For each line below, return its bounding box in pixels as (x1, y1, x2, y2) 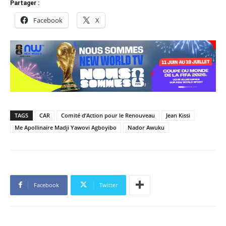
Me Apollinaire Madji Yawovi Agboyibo (15, 123, 117, 131)
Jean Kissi (166, 111, 190, 119)
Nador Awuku (128, 123, 164, 131)
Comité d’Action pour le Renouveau (61, 111, 155, 119)
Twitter (99, 181, 118, 189)
